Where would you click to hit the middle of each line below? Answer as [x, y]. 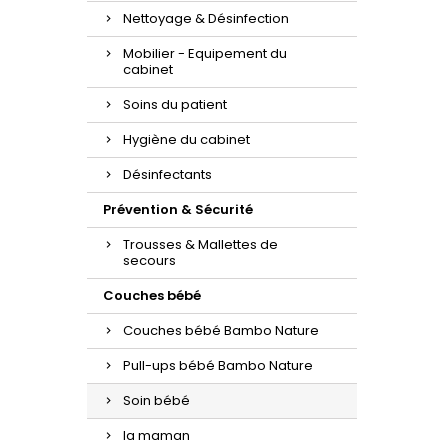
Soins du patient [175, 104]
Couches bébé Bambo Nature [221, 330]
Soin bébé [156, 400]
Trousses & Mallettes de [200, 244]
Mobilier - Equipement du [205, 53]
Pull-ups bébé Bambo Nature [218, 365]
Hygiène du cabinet [186, 139]
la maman [156, 435]
